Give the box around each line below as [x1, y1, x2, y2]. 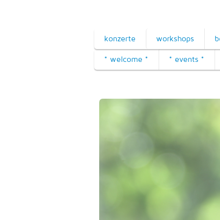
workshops [156, 34, 194, 43]
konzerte [104, 34, 136, 43]
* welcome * [104, 55, 148, 64]
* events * [169, 55, 204, 64]
